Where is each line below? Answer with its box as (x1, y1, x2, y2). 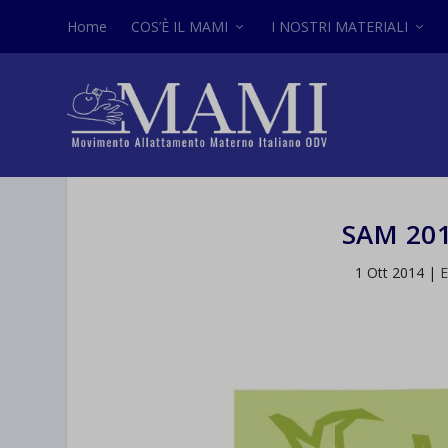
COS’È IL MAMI (131, 16, 229, 36)
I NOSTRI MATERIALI (271, 16, 409, 36)
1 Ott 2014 (354, 263, 424, 283)
